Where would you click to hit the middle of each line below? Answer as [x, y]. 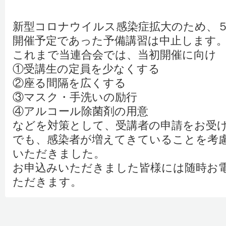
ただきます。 [47, 182]
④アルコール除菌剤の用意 [80, 111]
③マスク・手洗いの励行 [75, 97]
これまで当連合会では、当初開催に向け [115, 55]
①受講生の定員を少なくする [86, 69]
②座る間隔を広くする [69, 83]
